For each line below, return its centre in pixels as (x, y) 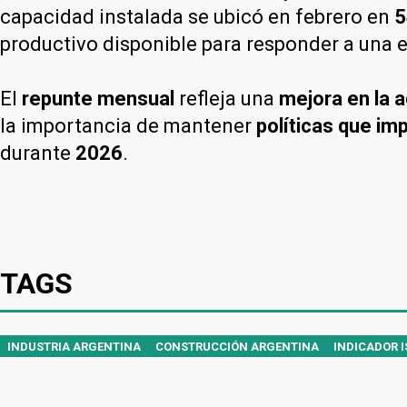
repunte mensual (98, 98)
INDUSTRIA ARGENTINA (74, 346)
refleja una (227, 98)
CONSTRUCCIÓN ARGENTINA (237, 346)
